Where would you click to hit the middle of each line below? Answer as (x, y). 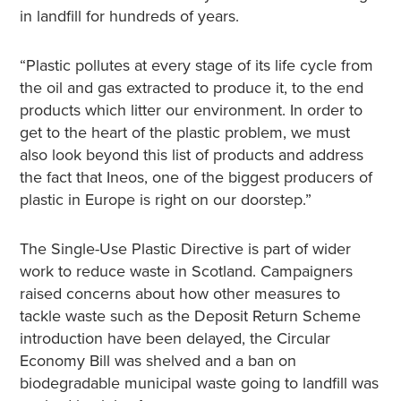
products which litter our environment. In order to (191, 110)
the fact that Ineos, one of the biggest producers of (196, 177)
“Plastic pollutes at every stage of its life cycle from (196, 65)
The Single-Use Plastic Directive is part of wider (185, 249)
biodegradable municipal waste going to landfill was (199, 383)
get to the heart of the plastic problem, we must (184, 132)
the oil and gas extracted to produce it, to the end (191, 88)
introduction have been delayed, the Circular (175, 338)
